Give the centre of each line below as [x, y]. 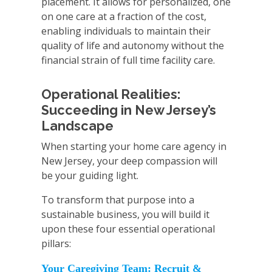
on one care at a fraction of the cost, [124, 17]
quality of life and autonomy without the [133, 46]
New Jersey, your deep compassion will [129, 161]
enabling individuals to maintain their [126, 31]
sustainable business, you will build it [125, 215]
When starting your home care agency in [134, 147]
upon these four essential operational [128, 229]
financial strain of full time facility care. [128, 60]
